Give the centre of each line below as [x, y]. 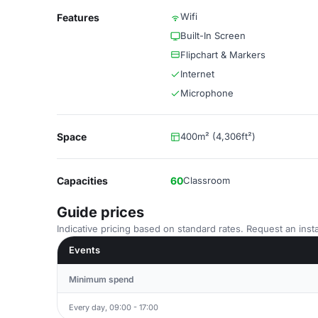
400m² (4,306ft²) [218, 136]
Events [84, 250]
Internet [197, 74]
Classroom [207, 180]
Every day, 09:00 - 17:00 [114, 307]
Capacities [82, 181]
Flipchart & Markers [223, 55]
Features [78, 17]
